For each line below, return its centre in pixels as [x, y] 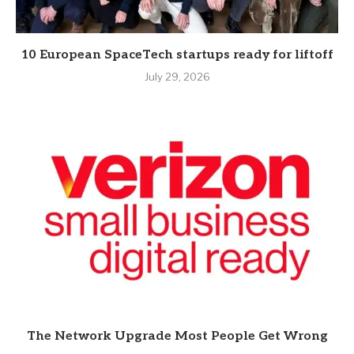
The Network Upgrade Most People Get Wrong [177, 337]
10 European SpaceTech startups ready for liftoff [177, 55]
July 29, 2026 [177, 77]
